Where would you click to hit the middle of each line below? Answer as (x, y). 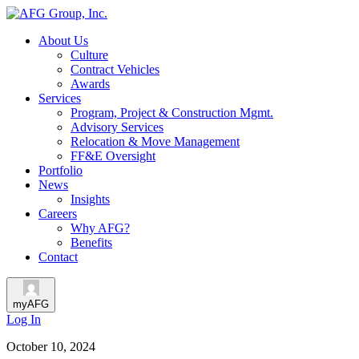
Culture (89, 55)
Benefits (91, 242)
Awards (90, 84)
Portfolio (61, 170)
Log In (24, 319)
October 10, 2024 (51, 347)
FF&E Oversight (113, 156)
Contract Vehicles (115, 69)
